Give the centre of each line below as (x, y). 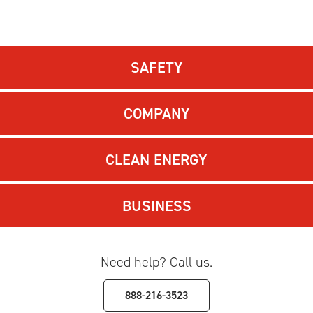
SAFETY (156, 67)
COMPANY (156, 114)
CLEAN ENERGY (156, 160)
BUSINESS (156, 206)
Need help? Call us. (156, 262)
